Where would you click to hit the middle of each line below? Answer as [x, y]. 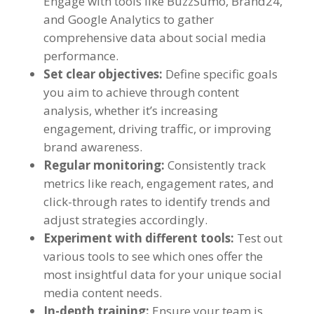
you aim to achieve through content [141, 93]
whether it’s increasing [156, 111]
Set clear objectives [101, 74]
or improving [235, 129]
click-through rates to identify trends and [157, 202]
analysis [66, 111]
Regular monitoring [102, 165]
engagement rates [196, 184]
